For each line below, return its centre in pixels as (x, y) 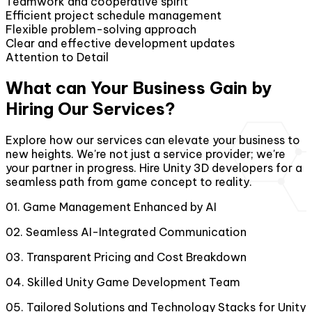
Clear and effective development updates (120, 43)
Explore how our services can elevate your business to (153, 140)
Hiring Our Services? (91, 109)
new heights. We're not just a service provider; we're (146, 154)
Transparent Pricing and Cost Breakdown (136, 257)
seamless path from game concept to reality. (129, 182)
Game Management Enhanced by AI (120, 207)
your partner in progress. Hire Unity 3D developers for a (154, 168)
